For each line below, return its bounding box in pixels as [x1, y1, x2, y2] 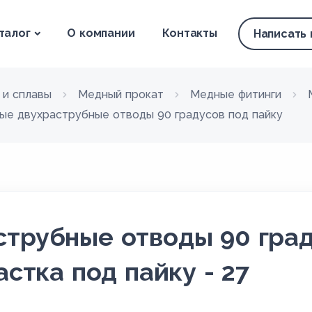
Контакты [162, 26, 217, 40]
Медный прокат [78, 88, 164, 101]
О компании [67, 26, 135, 40]
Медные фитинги [190, 88, 281, 101]
